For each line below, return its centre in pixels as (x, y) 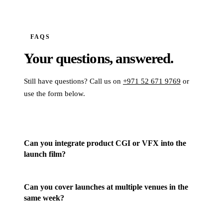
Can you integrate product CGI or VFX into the (105, 143)
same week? (44, 198)
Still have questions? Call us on (72, 81)
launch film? (45, 154)
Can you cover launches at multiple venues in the (106, 187)
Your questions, (70, 58)
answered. (145, 58)
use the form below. (55, 93)
